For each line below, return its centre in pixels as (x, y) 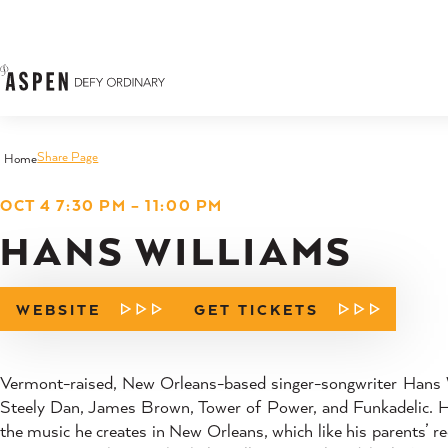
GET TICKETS (257, 309)
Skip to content (78, 31)
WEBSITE (58, 309)
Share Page (68, 156)
